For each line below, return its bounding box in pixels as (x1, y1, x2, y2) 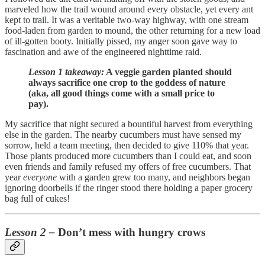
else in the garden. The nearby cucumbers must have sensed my (5, 129, 241, 140)
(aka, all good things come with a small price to (28, 88, 215, 98)
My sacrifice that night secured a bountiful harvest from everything (5, 118, 253, 129)
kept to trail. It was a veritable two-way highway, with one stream (5, 14, 248, 25)
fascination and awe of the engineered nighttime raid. (5, 46, 202, 57)
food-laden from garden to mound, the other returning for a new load (5, 25, 260, 35)
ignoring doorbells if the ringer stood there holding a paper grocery (5, 182, 253, 193)
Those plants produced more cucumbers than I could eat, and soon (5, 150, 251, 161)
